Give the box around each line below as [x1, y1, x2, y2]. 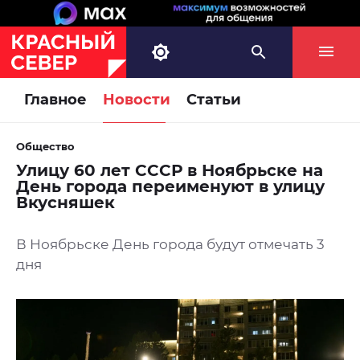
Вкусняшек [16, 193, 115, 213]
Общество [16, 140, 75, 153]
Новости [103, 91, 170, 109]
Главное [24, 91, 87, 109]
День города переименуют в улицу [16, 177, 325, 197]
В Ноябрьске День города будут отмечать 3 [16, 236, 325, 253]
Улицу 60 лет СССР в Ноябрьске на [16, 161, 323, 181]
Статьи [186, 91, 241, 109]
